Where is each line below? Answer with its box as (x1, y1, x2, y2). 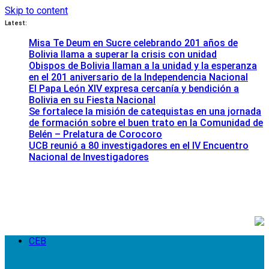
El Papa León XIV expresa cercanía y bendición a (29, 83, 239, 94)
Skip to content (5, 5, 68, 16)
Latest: (5, 20, 27, 26)
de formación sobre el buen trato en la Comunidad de (29, 117, 263, 128)
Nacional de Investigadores (29, 151, 149, 163)
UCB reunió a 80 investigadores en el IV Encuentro (29, 140, 249, 151)
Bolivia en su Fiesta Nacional (29, 94, 156, 106)
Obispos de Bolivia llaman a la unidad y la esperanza (29, 60, 257, 71)
